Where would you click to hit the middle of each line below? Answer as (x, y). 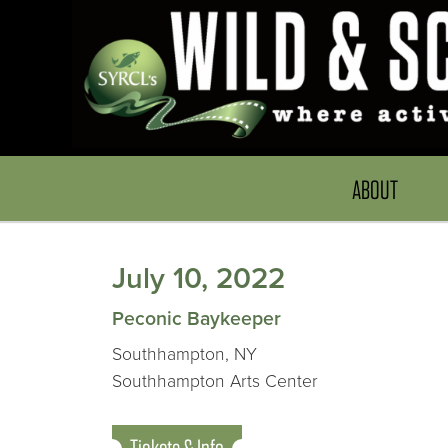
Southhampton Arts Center (215, 382)
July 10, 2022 (198, 279)
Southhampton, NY (184, 355)
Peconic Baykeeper (196, 319)
